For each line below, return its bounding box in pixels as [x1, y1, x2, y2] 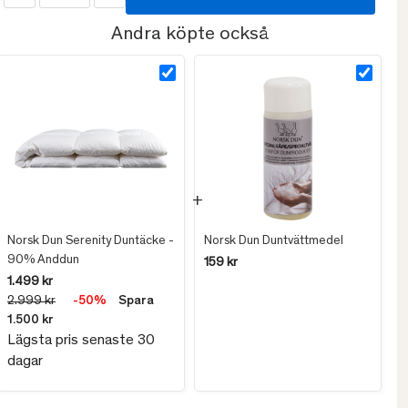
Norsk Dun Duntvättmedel [204, 235, 343, 249]
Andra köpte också [110, 25, 269, 46]
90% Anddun [7, 254, 79, 268]
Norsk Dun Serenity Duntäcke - [7, 235, 174, 249]
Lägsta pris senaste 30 [7, 333, 155, 349]
